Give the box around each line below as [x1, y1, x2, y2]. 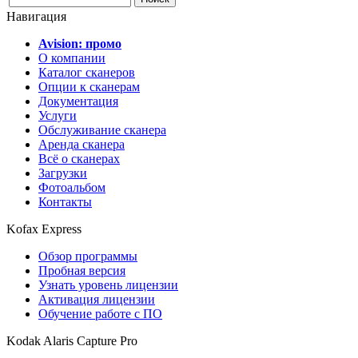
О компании [38, 51, 105, 65]
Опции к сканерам [38, 80, 140, 93]
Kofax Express [6, 222, 82, 236]
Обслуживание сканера [38, 123, 166, 137]
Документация [38, 94, 118, 108]
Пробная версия [38, 264, 125, 277]
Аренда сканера [38, 137, 125, 151]
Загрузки [38, 166, 87, 180]
